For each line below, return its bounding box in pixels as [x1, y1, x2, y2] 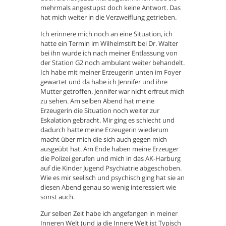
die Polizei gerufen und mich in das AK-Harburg [40, 154, 181, 163]
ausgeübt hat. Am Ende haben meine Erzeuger [40, 144, 179, 154]
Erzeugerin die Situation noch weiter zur [40, 106, 159, 116]
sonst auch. [40, 192, 75, 202]
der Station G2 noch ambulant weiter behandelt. [40, 58, 185, 68]
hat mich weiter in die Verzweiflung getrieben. [40, 13, 177, 22]
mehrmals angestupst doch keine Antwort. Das [40, 3, 181, 13]
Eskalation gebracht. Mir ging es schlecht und [40, 116, 175, 125]
